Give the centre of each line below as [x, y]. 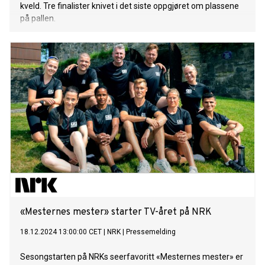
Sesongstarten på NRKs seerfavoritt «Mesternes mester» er [132, 257]
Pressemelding [151, 232]
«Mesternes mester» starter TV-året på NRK [116, 213]
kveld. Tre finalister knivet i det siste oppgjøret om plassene [130, 6]
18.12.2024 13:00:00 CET [61, 232]
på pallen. [38, 19]
